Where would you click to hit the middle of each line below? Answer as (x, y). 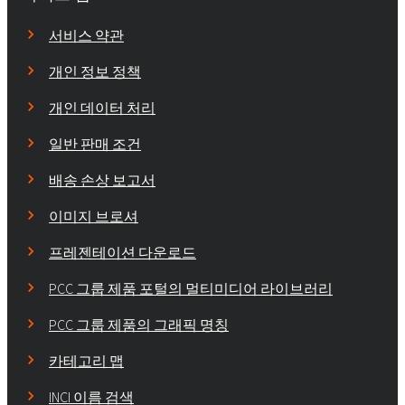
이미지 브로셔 (94, 217)
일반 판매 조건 (95, 145)
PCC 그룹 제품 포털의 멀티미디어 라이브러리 (191, 289)
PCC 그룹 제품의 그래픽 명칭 (139, 325)
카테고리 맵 (86, 362)
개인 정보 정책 (95, 72)
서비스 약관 (86, 36)
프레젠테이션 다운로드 (122, 253)
